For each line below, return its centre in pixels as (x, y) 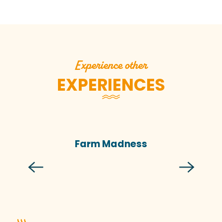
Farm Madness (111, 144)
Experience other (111, 65)
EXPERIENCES (111, 85)
